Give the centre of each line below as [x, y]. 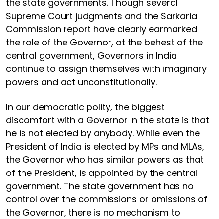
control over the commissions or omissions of [107, 199]
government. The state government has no [100, 186]
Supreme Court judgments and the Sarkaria [101, 16]
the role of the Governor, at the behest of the [104, 42]
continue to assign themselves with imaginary [106, 68]
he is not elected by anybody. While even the [103, 133]
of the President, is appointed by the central [101, 173]
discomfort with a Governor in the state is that [108, 120]
